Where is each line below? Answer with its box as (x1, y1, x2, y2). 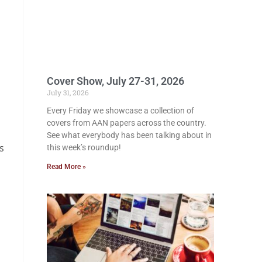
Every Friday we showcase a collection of (47, 105, 194, 115)
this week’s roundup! (47, 142, 121, 152)
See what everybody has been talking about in (47, 130, 212, 140)
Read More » (47, 162, 86, 171)
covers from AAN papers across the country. (47, 118, 206, 127)
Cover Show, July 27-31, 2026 (47, 74, 184, 87)
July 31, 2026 (47, 87, 89, 97)
